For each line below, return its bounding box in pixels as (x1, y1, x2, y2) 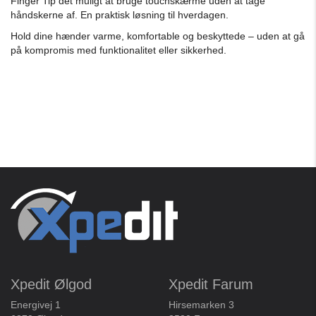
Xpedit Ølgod (11, 276, 92, 292)
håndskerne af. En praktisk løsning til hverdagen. (11, 9, 229, 20)
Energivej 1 (11, 299, 61, 310)
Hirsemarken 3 (169, 299, 234, 310)
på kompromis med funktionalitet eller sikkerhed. (11, 44, 226, 56)
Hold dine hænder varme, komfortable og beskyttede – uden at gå (11, 30, 305, 42)
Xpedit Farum (169, 276, 253, 292)
